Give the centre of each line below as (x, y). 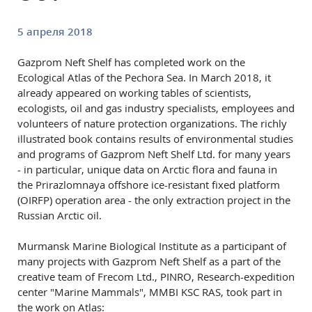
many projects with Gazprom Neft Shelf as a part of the (149, 261)
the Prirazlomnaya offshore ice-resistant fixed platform (149, 185)
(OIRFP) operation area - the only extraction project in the (154, 200)
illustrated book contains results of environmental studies (155, 139)
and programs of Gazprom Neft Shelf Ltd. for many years (154, 154)
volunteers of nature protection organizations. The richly (152, 123)
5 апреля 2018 (55, 31)
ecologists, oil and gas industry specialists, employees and (156, 108)
